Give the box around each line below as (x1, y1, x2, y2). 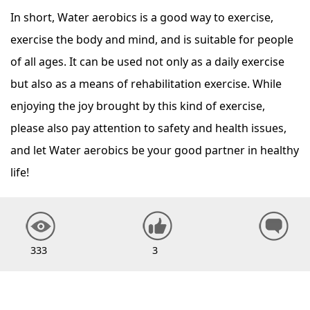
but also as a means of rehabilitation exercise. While (10, 76, 282, 91)
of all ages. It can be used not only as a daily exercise (10, 54, 284, 69)
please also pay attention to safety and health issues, (10, 120, 286, 136)
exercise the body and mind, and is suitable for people (10, 32, 293, 47)
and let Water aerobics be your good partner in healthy (10, 143, 299, 158)
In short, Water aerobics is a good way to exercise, (10, 10, 273, 25)
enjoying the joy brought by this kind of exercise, (10, 98, 265, 113)
